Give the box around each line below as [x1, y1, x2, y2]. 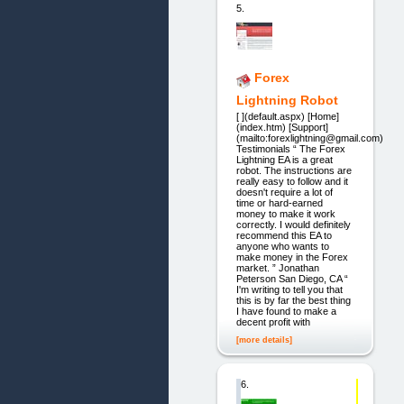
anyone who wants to [235, 241, 329, 252]
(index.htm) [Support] [235, 122, 328, 133]
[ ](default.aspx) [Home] [235, 111, 339, 123]
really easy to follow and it [235, 176, 348, 188]
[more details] [235, 335, 292, 344]
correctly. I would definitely [235, 219, 351, 231]
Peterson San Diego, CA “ [235, 273, 348, 285]
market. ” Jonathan [235, 262, 319, 274]
